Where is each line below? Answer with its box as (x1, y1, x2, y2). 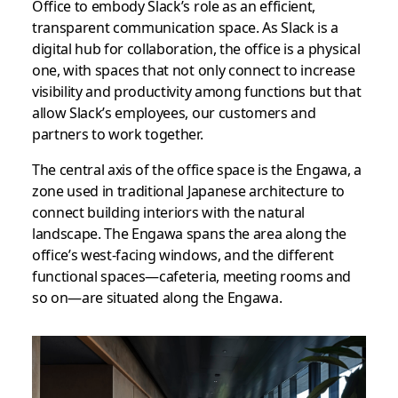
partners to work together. (31, 123, 203, 144)
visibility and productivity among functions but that (31, 80, 362, 101)
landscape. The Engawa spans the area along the (31, 222, 347, 243)
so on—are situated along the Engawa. (31, 286, 283, 307)
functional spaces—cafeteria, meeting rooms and (31, 265, 352, 286)
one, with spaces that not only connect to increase (31, 59, 355, 80)
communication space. (113, 16, 263, 37)
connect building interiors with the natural (31, 201, 306, 222)
